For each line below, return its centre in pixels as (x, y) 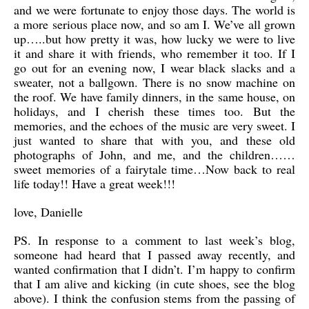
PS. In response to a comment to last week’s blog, (154, 240)
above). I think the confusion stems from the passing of (154, 298)
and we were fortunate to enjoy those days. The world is (154, 10)
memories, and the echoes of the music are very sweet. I (154, 126)
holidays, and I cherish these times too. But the (154, 111)
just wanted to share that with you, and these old (154, 140)
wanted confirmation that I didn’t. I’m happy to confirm (154, 269)
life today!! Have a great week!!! (94, 183)
